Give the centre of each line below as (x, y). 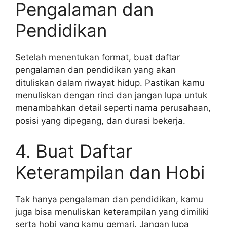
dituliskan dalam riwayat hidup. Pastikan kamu (110, 83)
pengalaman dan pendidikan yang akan (96, 70)
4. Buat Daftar (74, 151)
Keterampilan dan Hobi (110, 172)
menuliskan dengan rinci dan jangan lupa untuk (111, 95)
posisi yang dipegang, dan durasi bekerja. (100, 121)
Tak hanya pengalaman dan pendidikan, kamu (109, 199)
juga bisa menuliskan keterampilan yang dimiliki (112, 212)
